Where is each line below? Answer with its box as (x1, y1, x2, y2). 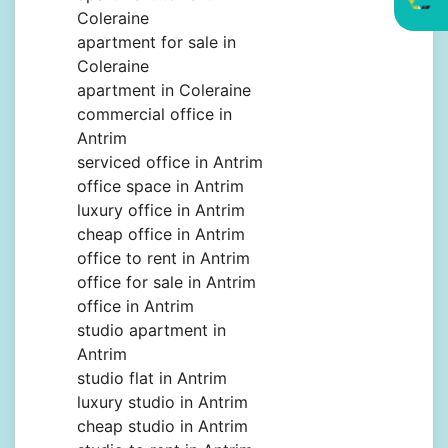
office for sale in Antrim (77, 272, 256, 293)
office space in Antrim (77, 176, 244, 197)
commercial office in (77, 104, 232, 125)
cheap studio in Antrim (77, 416, 248, 437)
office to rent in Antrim (77, 248, 250, 269)
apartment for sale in (77, 32, 236, 53)
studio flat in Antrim (77, 368, 227, 389)
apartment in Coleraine (77, 80, 251, 101)
